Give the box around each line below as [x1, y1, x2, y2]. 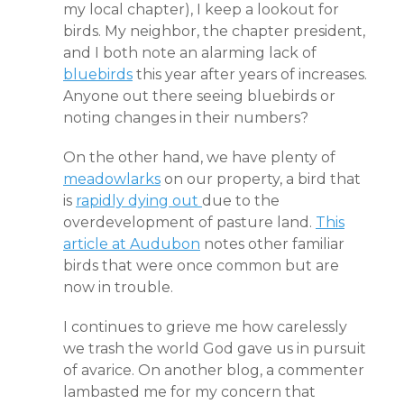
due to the [202, 192, 280, 209]
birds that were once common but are [63, 257, 339, 274]
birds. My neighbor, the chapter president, [63, 23, 365, 40]
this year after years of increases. [133, 66, 367, 83]
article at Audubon [63, 235, 200, 252]
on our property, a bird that [161, 170, 361, 188]
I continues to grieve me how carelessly [63, 318, 347, 335]
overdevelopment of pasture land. [63, 214, 316, 231]
